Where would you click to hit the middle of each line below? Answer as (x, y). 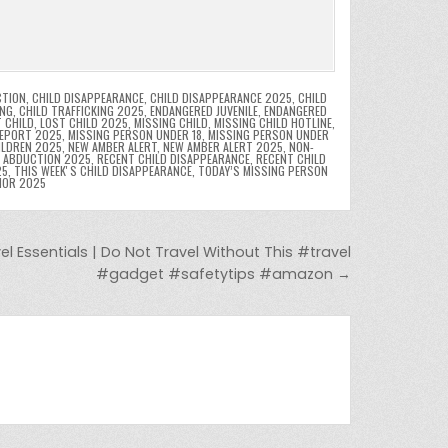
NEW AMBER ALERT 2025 (223, 146)
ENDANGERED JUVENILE (203, 110)
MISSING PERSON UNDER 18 (135, 134)
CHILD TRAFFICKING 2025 (81, 110)
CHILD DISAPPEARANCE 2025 (220, 97)
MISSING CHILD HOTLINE (272, 122)
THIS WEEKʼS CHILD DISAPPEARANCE (102, 170)
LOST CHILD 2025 (83, 122)
